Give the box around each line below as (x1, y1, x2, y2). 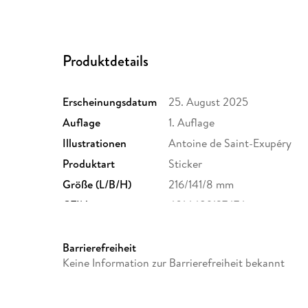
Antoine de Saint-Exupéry (168, 135, 292, 151)
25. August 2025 (168, 94, 249, 110)
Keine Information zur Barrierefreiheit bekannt (63, 255, 285, 271)
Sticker (168, 156, 203, 172)
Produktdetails (63, 50, 149, 72)
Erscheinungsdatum (63, 94, 157, 110)
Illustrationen (63, 135, 127, 151)
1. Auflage (168, 115, 215, 131)
